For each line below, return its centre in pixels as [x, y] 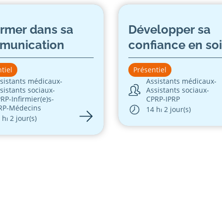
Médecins [25, 108]
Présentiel [150, 69]
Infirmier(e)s [32, 99]
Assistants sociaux [177, 90]
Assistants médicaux [180, 81]
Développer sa [169, 29]
